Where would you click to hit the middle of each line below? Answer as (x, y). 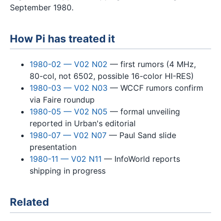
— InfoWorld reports (141, 159)
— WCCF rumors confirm (155, 88)
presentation (53, 147)
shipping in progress (68, 170)
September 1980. (42, 7)
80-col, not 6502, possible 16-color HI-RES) (112, 76)
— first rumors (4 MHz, (152, 64)
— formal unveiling (144, 111)
